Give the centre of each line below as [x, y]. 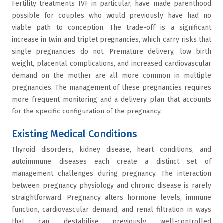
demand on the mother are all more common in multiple [111, 75]
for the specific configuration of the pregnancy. [88, 111]
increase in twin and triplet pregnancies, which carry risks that [111, 40]
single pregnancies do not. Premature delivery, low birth [111, 52]
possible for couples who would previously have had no [111, 16]
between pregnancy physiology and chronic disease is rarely [111, 185]
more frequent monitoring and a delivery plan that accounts [111, 99]
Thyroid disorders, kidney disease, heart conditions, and [111, 150]
